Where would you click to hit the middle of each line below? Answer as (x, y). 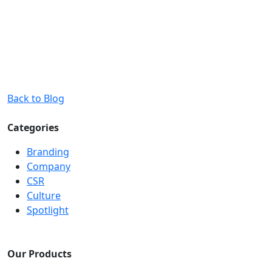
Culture (44, 195)
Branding (48, 152)
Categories (33, 127)
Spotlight (48, 210)
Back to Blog (36, 98)
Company (49, 166)
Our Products (39, 254)
